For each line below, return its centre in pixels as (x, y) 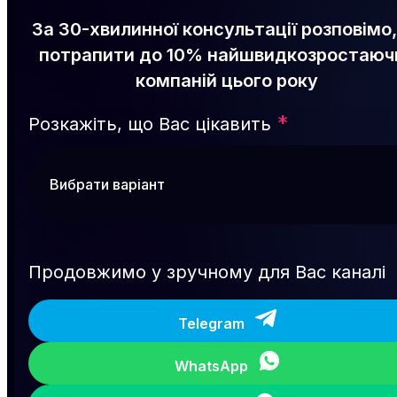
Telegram (211, 323)
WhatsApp (211, 366)
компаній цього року (227, 80)
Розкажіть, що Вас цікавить (150, 124)
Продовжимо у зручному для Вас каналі (207, 272)
